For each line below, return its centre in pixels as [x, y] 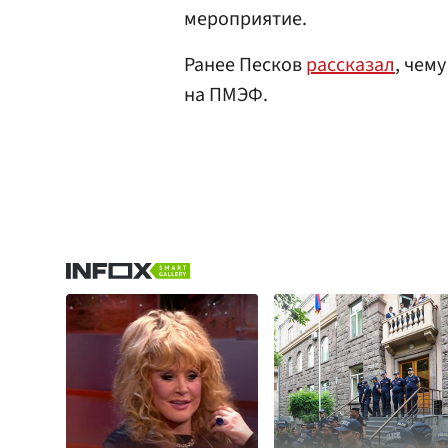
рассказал [350, 65]
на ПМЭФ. [226, 95]
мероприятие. [245, 19]
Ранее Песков [245, 65]
